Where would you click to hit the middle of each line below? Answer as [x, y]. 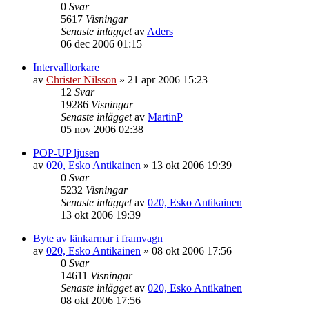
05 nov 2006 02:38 [102, 129]
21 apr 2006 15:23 [168, 79]
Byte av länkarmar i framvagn [98, 238]
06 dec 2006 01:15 [101, 43]
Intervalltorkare [66, 67]
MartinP [165, 117]
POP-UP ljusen [66, 152]
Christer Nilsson [81, 79]
